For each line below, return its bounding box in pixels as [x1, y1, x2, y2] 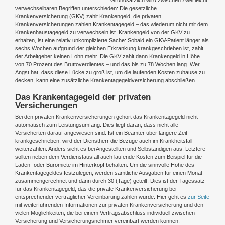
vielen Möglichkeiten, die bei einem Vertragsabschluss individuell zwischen [15, 210, 195, 216]
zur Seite [188, 194, 209, 200]
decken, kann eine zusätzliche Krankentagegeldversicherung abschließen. [15, 77, 196, 83]
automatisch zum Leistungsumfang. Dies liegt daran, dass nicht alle [15, 122, 178, 128]
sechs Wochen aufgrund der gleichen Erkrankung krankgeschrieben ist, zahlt [15, 45, 203, 51]
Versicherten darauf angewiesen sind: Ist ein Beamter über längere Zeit [15, 130, 187, 136]
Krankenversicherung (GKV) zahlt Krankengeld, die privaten [15, 13, 161, 19]
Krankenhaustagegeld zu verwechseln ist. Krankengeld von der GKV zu [15, 29, 190, 35]
